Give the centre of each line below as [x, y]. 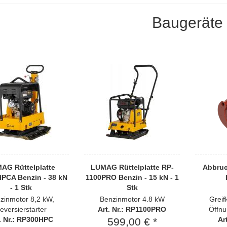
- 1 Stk [21, 187]
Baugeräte [188, 23]
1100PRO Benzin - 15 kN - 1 [132, 177]
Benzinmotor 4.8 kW [132, 199]
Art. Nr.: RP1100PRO [132, 209]
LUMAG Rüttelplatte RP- [132, 167]
